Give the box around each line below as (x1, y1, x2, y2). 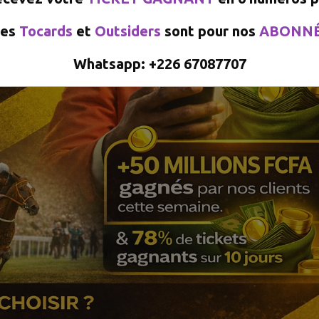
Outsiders (95, 22, 164, 39)
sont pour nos (164, 22, 259, 39)
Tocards (19, 22, 76, 39)
